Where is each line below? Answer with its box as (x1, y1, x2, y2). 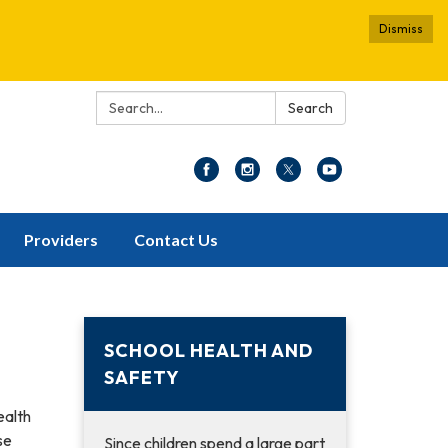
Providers (24, 230, 98, 249)
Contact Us (134, 230, 218, 249)
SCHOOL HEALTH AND (103, 339, 313, 362)
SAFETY (103, 366, 180, 389)
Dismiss (379, 21, 423, 36)
